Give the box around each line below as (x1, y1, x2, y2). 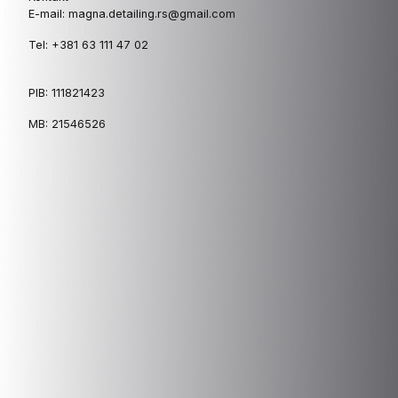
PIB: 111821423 (28, 85, 105, 99)
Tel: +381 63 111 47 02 (28, 37, 148, 52)
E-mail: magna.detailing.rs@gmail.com (28, 6, 235, 20)
